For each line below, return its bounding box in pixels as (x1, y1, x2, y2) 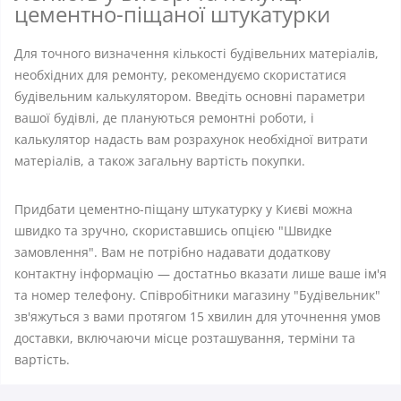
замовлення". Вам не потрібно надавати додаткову (14, 243, 330, 260)
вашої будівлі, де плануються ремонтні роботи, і (14, 109, 314, 126)
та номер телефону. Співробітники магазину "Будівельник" (14, 286, 380, 303)
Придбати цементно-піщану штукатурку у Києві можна (14, 200, 353, 218)
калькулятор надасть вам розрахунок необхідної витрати (14, 131, 368, 148)
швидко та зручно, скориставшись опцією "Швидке (14, 222, 332, 239)
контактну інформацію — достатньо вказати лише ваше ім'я (14, 265, 387, 282)
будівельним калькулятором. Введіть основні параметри (14, 88, 365, 105)
